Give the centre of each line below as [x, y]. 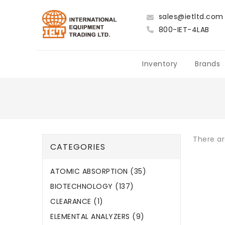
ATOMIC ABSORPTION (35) [98, 172]
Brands [207, 64]
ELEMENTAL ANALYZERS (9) [97, 217]
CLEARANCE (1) [77, 202]
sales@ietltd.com [190, 17]
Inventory [160, 64]
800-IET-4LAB [183, 30]
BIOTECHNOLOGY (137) [92, 187]
